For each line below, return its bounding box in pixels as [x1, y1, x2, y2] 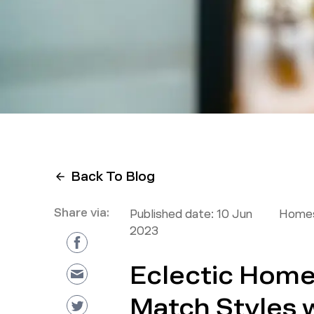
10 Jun [216, 208, 252, 220]
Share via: [53, 207, 109, 219]
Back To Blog [71, 170, 156, 184]
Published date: [129, 208, 214, 220]
